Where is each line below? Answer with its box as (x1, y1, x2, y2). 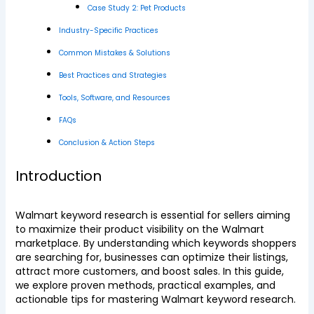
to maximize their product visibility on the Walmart (15, 222, 264, 236)
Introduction (15, 166, 102, 186)
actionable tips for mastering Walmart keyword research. (15, 292, 296, 306)
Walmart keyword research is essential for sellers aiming (15, 208, 290, 222)
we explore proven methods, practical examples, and (15, 278, 275, 292)
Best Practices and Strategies (58, 70, 167, 81)
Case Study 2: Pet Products (87, 3, 186, 13)
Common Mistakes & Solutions (58, 48, 170, 58)
